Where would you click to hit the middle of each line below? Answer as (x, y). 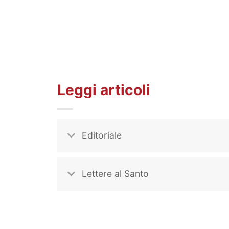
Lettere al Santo (116, 174)
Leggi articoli (104, 90)
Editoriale (102, 135)
